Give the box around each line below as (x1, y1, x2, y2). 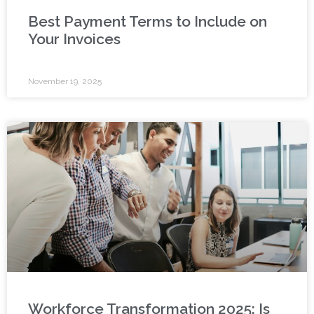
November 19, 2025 (28, 76, 102, 87)
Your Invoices (28, 30, 121, 48)
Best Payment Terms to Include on (28, 13, 267, 31)
